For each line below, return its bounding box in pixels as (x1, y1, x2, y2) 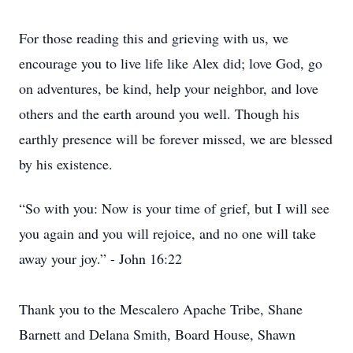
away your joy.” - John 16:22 (19, 249, 182, 268)
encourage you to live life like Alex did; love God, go (19, 54, 322, 72)
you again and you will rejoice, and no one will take (19, 224, 316, 243)
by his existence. (19, 154, 113, 173)
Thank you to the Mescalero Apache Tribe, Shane (19, 299, 303, 318)
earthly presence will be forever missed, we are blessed (19, 129, 333, 148)
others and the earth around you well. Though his (19, 104, 299, 123)
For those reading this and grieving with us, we (19, 28, 288, 47)
